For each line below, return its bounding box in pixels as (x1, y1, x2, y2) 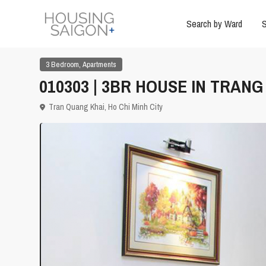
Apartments (83, 59, 116, 70)
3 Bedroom (46, 59, 79, 70)
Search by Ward (186, 17, 242, 30)
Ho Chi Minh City (108, 102, 163, 113)
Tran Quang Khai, (47, 102, 108, 113)
